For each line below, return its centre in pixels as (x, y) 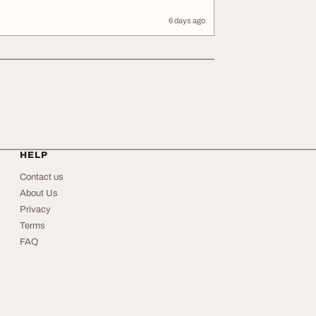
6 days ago (187, 20)
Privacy (35, 209)
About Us (39, 193)
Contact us (42, 177)
